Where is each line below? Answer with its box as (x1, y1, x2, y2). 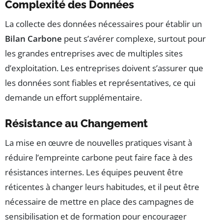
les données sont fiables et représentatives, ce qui (5, 77, 195, 88)
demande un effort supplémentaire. (5, 91, 142, 103)
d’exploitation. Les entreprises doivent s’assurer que (5, 62, 203, 74)
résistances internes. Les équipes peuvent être (5, 166, 183, 178)
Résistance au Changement (5, 116, 148, 130)
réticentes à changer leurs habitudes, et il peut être (5, 181, 199, 192)
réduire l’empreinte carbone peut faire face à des (5, 151, 192, 163)
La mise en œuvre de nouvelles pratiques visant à (5, 137, 192, 148)
